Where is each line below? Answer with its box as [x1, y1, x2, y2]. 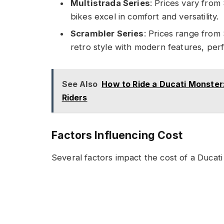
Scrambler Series [70, 28, 144, 39]
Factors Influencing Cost [51, 128, 182, 142]
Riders [61, 92, 87, 102]
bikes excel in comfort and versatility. [70, 11, 219, 21]
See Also [61, 78, 97, 89]
